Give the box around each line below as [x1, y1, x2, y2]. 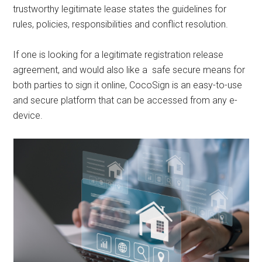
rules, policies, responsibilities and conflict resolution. [13, 19, 229, 30]
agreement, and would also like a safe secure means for [13, 64, 246, 75]
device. [13, 110, 46, 121]
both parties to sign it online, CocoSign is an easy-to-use [13, 80, 243, 91]
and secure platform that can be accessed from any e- [13, 95, 238, 106]
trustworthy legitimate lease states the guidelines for [13, 4, 227, 15]
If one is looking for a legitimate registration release [13, 49, 224, 60]
